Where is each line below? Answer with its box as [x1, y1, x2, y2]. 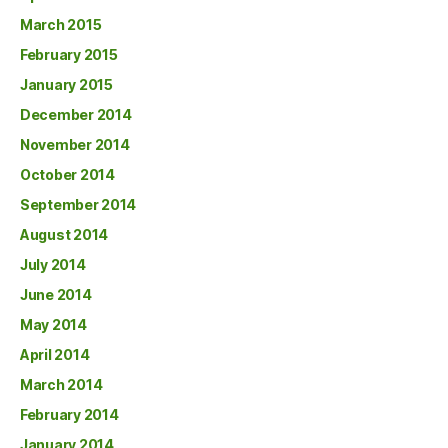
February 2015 [20, 46, 118, 63]
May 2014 [20, 316, 87, 333]
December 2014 [20, 106, 132, 123]
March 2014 [20, 376, 103, 393]
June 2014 [20, 286, 92, 303]
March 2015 [20, 16, 102, 33]
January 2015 [20, 76, 113, 93]
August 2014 [20, 226, 109, 243]
